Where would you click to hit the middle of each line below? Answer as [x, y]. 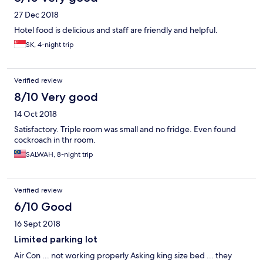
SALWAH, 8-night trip [60, 155]
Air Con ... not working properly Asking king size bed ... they [123, 256]
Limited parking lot [56, 240]
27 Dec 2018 [36, 15]
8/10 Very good [56, 97]
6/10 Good [43, 207]
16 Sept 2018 [37, 224]
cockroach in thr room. [55, 140]
